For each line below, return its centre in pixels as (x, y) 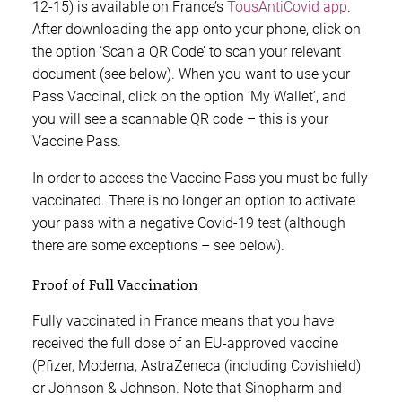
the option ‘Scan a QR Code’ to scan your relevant (187, 52)
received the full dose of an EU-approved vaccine (185, 344)
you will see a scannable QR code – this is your (180, 119)
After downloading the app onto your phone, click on (197, 30)
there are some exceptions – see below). (158, 246)
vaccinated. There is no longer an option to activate (194, 201)
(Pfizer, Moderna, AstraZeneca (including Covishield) (197, 366)
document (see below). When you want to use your (191, 74)
